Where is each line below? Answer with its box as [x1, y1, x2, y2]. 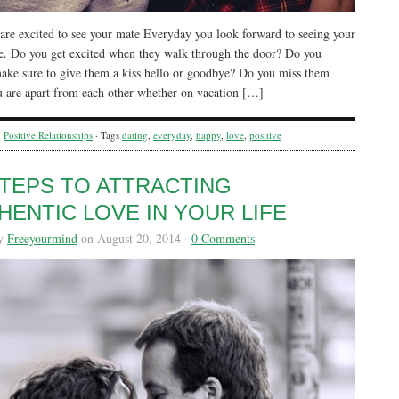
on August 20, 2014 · [77, 230, 191, 247]
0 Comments [191, 230, 255, 247]
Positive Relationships [4, 128, 93, 142]
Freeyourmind [7, 230, 77, 247]
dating [122, 128, 148, 142]
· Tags [93, 128, 122, 142]
